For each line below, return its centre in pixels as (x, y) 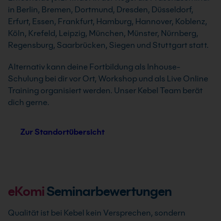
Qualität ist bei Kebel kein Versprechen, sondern (97, 213)
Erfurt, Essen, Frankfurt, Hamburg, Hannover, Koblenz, (108, 21)
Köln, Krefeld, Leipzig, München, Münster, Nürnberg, (103, 33)
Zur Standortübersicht (62, 132)
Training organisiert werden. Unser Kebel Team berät (105, 91)
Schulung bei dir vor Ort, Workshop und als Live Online (108, 79)
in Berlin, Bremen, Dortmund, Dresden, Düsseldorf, (101, 10)
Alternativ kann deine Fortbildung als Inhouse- (94, 67)
